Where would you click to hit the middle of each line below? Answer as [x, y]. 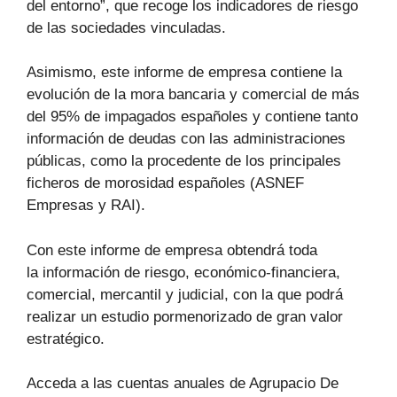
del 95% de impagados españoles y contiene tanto [192, 117]
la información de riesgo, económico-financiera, [183, 272]
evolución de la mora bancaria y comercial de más [193, 95]
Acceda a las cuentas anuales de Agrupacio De [183, 384]
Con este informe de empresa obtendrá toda [172, 250]
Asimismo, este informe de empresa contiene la [184, 73]
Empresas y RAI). [86, 206]
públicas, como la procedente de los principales [184, 161]
